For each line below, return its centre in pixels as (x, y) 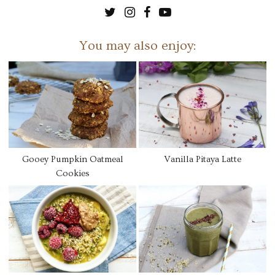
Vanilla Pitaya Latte (202, 160)
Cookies (72, 174)
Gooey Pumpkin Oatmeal (72, 160)
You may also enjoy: (137, 45)
